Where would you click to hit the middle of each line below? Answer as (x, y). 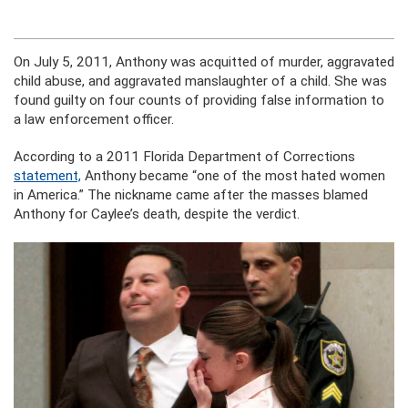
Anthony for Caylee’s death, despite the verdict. (157, 214)
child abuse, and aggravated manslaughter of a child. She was (200, 82)
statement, (47, 176)
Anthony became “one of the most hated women (233, 176)
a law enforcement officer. (94, 120)
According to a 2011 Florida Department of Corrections (184, 157)
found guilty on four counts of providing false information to (199, 101)
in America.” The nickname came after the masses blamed (191, 195)
